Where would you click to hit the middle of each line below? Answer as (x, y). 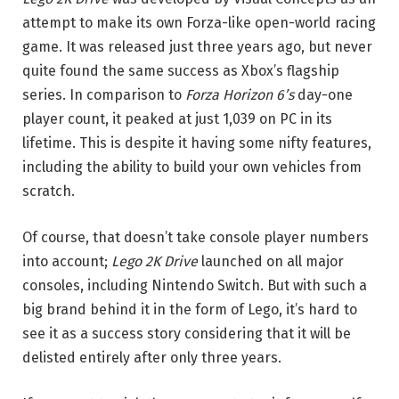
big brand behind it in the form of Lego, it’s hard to (190, 309)
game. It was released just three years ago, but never (197, 47)
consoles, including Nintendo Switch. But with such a (195, 285)
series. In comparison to (104, 95)
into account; (67, 261)
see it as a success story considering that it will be (187, 333)
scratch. (49, 191)
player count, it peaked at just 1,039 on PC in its (177, 119)
